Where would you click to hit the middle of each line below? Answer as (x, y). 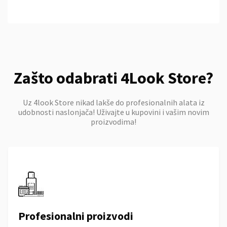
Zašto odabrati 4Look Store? (113, 78)
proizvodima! (113, 122)
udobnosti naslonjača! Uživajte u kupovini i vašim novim (113, 112)
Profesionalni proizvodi (76, 216)
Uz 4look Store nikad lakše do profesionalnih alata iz (113, 102)
